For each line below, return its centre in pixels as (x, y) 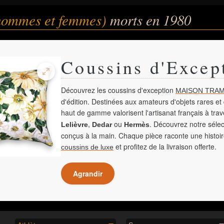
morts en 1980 (150, 20)
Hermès (137, 124)
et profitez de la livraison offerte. (165, 146)
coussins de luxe (87, 147)
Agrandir (88, 173)
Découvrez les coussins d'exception (118, 90)
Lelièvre (74, 124)
